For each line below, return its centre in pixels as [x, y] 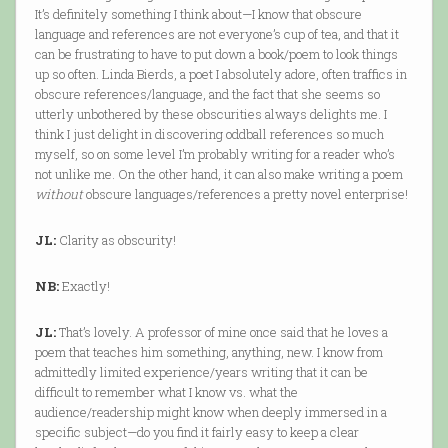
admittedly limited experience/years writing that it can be [201, 372]
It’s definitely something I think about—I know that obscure [198, 14]
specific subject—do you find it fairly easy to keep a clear [196, 432]
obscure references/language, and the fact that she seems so [207, 94]
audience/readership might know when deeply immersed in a [210, 412]
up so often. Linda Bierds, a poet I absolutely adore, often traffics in [220, 74]
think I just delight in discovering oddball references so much [209, 134]
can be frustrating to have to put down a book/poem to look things [216, 54]
